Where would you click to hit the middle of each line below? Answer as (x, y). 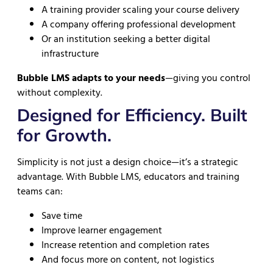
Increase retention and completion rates (126, 245)
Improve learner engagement (102, 231)
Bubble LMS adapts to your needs (91, 78)
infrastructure (70, 54)
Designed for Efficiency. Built (132, 115)
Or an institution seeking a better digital (126, 39)
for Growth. (64, 135)
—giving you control (208, 78)
